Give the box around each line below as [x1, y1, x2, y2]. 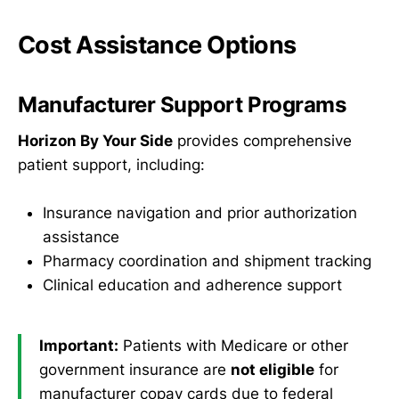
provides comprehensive [173, 131, 352, 150]
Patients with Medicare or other [118, 336, 348, 354]
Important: [39, 336, 118, 354]
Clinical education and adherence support [43, 275, 342, 294]
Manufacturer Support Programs [18, 92, 346, 118]
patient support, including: [18, 155, 205, 174]
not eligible [231, 360, 314, 379]
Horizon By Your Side [18, 131, 173, 150]
